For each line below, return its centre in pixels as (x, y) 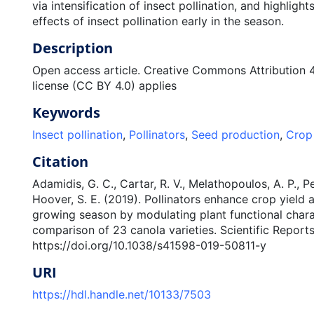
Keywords (66, 112)
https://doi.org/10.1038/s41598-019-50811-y (149, 245)
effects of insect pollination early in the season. (158, 21)
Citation (60, 162)
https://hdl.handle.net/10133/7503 (121, 294)
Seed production (235, 135)
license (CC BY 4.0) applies (104, 86)
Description (72, 48)
